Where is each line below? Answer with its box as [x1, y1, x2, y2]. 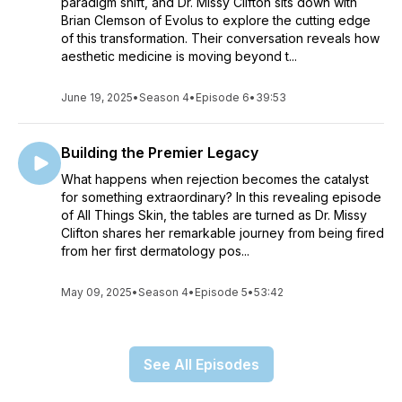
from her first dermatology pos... [61, 243, 249, 258]
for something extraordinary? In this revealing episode [61, 189, 381, 205]
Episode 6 [196, 91, 249, 104]
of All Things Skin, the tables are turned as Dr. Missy [61, 207, 367, 223]
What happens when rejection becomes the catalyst [61, 171, 369, 187]
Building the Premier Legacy [61, 144, 258, 162]
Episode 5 [195, 285, 248, 299]
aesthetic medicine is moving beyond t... [61, 48, 297, 64]
